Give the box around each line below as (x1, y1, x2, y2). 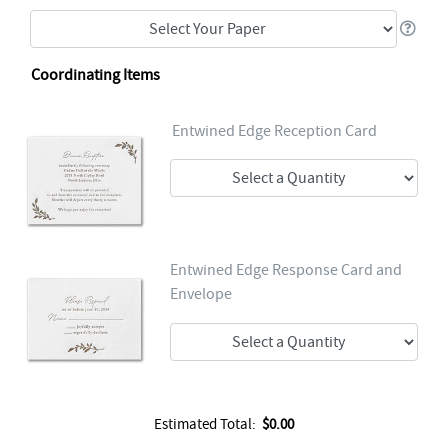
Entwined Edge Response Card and (170, 259, 403, 280)
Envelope (170, 283, 233, 304)
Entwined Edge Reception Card (172, 120, 378, 141)
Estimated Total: (154, 414, 262, 435)
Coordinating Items (31, 64, 160, 85)
